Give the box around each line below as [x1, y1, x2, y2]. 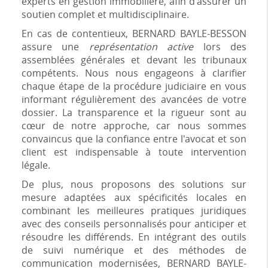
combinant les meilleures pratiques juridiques [21, 204, 247, 217]
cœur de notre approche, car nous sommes [21, 119, 247, 132]
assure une [21, 40, 89, 53]
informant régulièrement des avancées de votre [21, 93, 247, 106]
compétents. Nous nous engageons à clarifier [21, 66, 247, 80]
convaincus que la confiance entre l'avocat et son [21, 132, 247, 145]
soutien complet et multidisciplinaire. [21, 8, 189, 21]
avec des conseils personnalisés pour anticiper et [21, 217, 247, 230]
